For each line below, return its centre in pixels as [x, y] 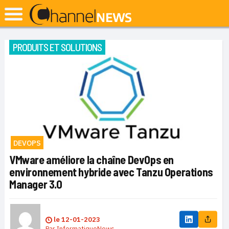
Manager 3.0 [36, 184]
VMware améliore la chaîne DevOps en [92, 160]
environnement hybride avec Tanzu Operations [111, 172]
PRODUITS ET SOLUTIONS [57, 47]
